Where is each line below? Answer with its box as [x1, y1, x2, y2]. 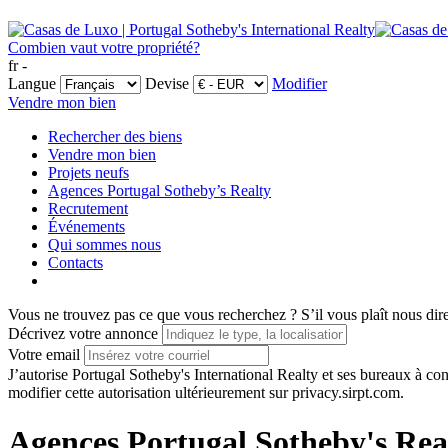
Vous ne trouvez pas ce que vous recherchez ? [8, 306, 297, 324]
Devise [145, 75, 189, 93]
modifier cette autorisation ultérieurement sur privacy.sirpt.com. [8, 384, 404, 402]
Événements [48, 218, 125, 236]
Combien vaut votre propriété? [8, 39, 200, 57]
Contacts [48, 254, 103, 272]
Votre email [8, 346, 80, 364]
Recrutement [48, 200, 128, 218]
